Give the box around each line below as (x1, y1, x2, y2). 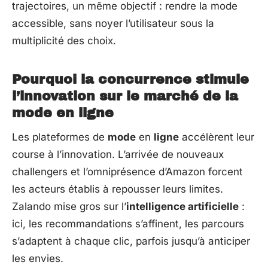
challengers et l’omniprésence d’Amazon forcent (12, 165, 243, 178)
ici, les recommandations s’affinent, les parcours (12, 217, 244, 230)
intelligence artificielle (126, 200, 239, 212)
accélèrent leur (179, 130, 254, 143)
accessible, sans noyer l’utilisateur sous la (12, 17, 214, 29)
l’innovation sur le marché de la (12, 89, 238, 103)
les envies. (12, 252, 63, 264)
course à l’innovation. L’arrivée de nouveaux (12, 148, 224, 160)
